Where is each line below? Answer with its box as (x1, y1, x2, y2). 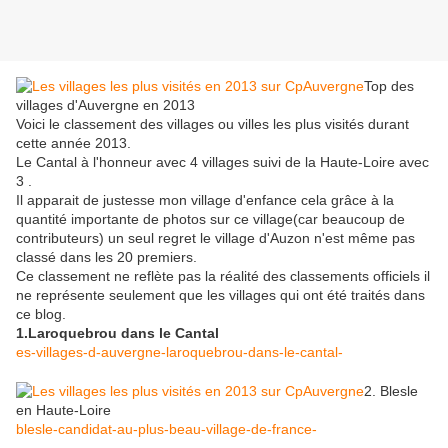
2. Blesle (364, 383, 418, 400)
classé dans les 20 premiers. (16, 249, 197, 266)
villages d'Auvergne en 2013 (16, 97, 195, 114)
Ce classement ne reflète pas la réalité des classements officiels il (16, 268, 430, 285)
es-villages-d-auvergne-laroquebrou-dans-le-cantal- (16, 344, 343, 361)
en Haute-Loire (16, 402, 111, 419)
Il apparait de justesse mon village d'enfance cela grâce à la (16, 192, 394, 209)
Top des (364, 78, 414, 95)
